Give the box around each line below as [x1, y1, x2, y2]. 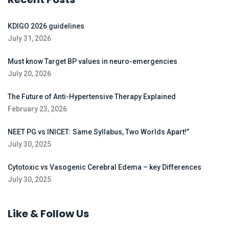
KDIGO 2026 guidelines [8, 22, 84, 31]
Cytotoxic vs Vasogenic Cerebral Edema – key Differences [8, 163, 201, 172]
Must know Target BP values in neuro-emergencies [8, 57, 177, 66]
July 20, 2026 [8, 70, 51, 78]
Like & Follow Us [8, 207, 89, 221]
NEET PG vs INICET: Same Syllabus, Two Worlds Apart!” [8, 128, 189, 136]
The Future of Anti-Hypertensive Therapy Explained [8, 93, 176, 101]
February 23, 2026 [8, 105, 67, 113]
